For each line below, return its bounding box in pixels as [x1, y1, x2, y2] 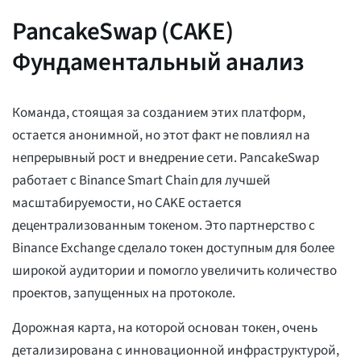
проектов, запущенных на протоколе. [12, 284, 235, 304]
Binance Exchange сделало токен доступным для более [12, 239, 334, 259]
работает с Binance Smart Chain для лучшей [12, 171, 271, 191]
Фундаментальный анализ [12, 44, 305, 81]
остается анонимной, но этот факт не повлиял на [12, 126, 310, 146]
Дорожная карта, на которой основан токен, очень [12, 318, 317, 338]
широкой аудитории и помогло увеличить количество [12, 261, 337, 281]
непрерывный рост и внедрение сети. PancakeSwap [12, 148, 319, 168]
